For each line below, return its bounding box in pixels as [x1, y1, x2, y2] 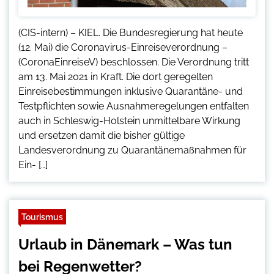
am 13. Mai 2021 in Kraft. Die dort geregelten [18, 70, 213, 83]
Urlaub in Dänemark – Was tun [18, 235, 232, 253]
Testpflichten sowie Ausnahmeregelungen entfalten [18, 100, 249, 112]
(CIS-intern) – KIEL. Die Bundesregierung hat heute [18, 26, 243, 39]
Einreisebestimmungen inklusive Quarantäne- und [18, 85, 243, 97]
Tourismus [21, 211, 63, 222]
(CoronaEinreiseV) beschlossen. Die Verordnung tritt [18, 56, 249, 68]
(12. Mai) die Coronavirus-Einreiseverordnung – [18, 41, 228, 53]
